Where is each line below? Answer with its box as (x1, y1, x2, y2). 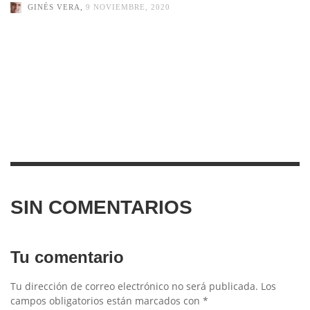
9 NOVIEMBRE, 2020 (86, 3, 170, 12)
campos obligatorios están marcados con (10, 293, 203, 307)
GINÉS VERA (28, 3, 80, 12)
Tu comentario (10, 247, 124, 266)
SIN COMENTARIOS (10, 196, 192, 218)
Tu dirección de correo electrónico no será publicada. (10, 279, 258, 293)
